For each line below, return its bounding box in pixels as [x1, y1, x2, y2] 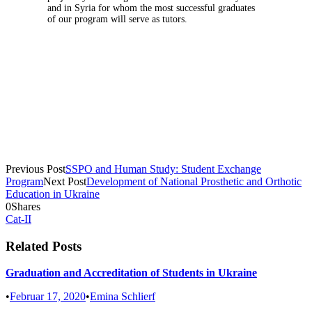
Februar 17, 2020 [10, 290, 86, 303]
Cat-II [6, 213, 31, 225]
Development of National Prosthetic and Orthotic [86, 175, 302, 187]
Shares [11, 201, 40, 212]
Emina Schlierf [90, 290, 155, 303]
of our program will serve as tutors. [47, 14, 187, 24]
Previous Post [6, 163, 65, 175]
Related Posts [6, 238, 81, 253]
